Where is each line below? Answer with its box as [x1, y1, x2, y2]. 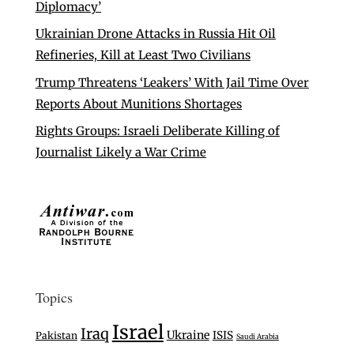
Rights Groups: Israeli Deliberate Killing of [35, 123, 280, 139]
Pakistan [35, 330, 77, 342]
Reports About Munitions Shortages [35, 96, 242, 111]
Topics [35, 288, 73, 307]
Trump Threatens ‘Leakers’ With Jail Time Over [35, 74, 309, 90]
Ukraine [166, 328, 209, 343]
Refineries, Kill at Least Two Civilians [35, 47, 250, 63]
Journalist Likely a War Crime [35, 145, 206, 160]
